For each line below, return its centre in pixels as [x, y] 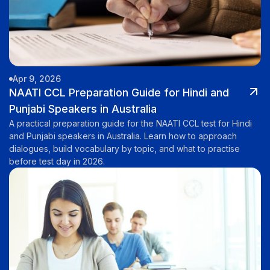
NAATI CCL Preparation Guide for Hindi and [119, 93]
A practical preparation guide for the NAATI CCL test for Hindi [130, 124]
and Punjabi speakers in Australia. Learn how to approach [123, 136]
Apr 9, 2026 [37, 79]
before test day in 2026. [57, 162]
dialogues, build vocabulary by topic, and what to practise [124, 149]
